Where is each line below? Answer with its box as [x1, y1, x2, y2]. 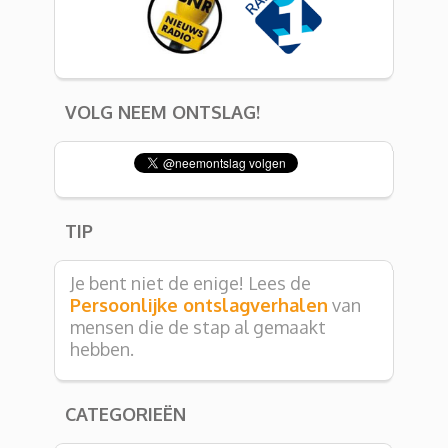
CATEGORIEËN [65, 402, 186, 425]
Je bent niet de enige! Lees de [70, 271, 311, 294]
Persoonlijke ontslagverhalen [70, 293, 328, 316]
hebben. [70, 337, 134, 360]
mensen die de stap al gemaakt [70, 315, 326, 338]
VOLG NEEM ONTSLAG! [65, 100, 260, 123]
